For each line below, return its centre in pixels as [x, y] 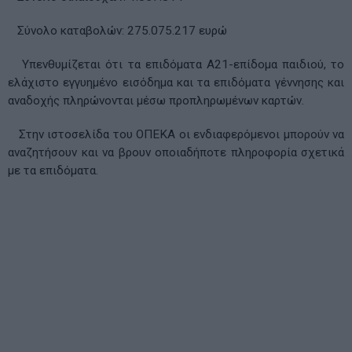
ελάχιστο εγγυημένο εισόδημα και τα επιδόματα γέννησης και [176, 83]
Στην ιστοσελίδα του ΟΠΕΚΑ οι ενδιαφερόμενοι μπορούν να [176, 135]
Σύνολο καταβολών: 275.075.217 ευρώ [117, 31]
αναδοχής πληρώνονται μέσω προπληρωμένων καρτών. [156, 101]
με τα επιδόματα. [53, 171]
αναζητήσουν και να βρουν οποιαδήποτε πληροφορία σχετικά [176, 153]
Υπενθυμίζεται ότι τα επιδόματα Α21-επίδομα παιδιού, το [176, 65]
